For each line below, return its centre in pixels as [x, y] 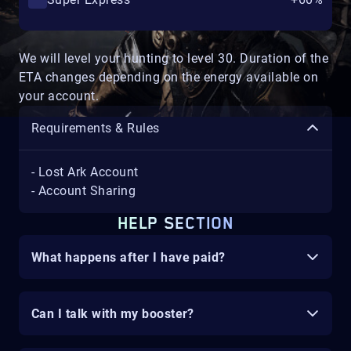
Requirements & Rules [96, 128]
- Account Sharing [84, 191]
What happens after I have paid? [128, 257]
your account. [59, 96]
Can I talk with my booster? [113, 313]
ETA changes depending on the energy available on [169, 77]
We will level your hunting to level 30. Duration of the [174, 58]
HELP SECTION [175, 224]
